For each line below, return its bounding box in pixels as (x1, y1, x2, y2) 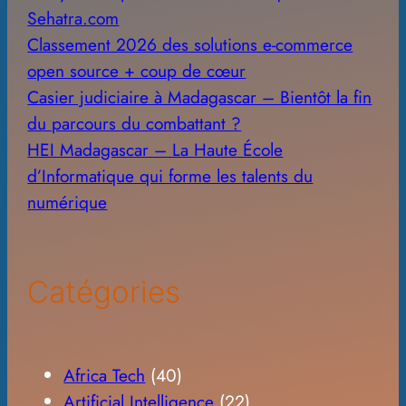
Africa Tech (63, 362, 146, 388)
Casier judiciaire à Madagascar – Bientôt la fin (27, 83, 372, 110)
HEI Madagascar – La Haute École (27, 136, 284, 162)
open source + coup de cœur (27, 57, 246, 83)
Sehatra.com (27, 5, 120, 31)
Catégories (27, 273, 181, 310)
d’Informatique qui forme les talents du (27, 162, 314, 188)
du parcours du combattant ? (27, 110, 242, 136)
